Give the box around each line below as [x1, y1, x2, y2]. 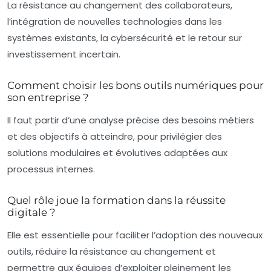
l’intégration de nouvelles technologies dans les [7, 15, 222, 28]
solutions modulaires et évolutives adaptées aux [7, 146, 227, 159]
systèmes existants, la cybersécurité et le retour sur [7, 31, 242, 44]
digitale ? [7, 206, 56, 218]
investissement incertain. [7, 47, 120, 60]
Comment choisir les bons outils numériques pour [7, 79, 264, 91]
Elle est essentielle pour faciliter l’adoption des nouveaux [7, 228, 263, 241]
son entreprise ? [7, 91, 89, 103]
